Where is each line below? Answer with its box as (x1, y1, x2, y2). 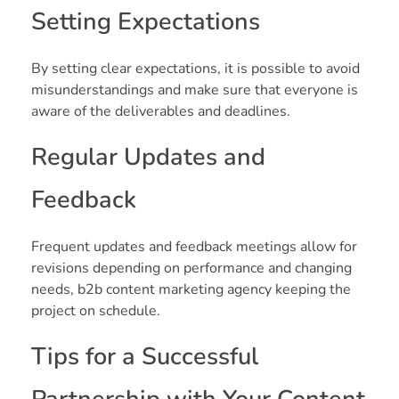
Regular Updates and (31, 141, 265, 175)
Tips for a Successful (31, 340, 258, 374)
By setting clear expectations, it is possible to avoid (31, 59, 360, 79)
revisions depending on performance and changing (31, 258, 352, 279)
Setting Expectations (31, 5, 260, 39)
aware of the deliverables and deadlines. (31, 102, 290, 122)
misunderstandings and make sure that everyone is (31, 80, 358, 101)
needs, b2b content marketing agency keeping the (31, 280, 351, 300)
